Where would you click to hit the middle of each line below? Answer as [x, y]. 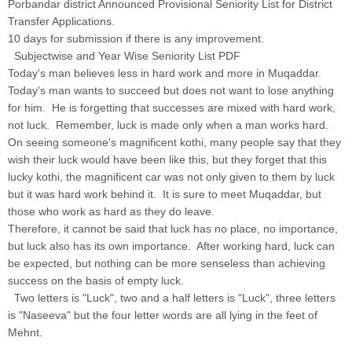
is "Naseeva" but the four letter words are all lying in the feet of [163, 315]
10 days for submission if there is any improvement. [136, 38]
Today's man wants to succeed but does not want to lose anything [171, 90]
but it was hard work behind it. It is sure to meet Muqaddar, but [165, 194]
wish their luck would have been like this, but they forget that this [167, 159]
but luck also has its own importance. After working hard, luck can [171, 246]
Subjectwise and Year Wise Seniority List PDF [124, 55]
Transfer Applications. [61, 21]
